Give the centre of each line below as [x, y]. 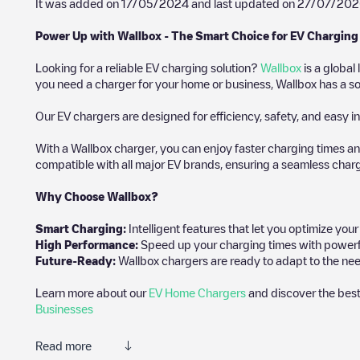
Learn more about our [92, 292]
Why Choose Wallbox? [97, 196]
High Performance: [87, 244]
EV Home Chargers [197, 292]
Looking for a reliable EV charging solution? [148, 67]
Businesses [64, 309]
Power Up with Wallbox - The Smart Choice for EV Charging [197, 35]
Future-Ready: [77, 260]
